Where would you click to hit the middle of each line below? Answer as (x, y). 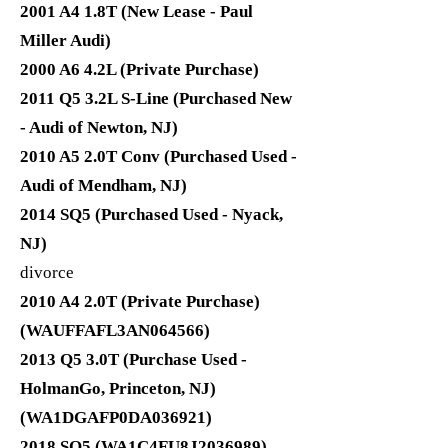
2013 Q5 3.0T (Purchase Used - (133, 359)
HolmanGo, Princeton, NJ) (118, 388)
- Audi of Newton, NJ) (99, 127)
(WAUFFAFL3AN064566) (115, 330)
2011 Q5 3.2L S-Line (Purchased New (156, 98)
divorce (47, 272)
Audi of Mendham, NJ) (103, 185)
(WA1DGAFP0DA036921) (116, 417)
